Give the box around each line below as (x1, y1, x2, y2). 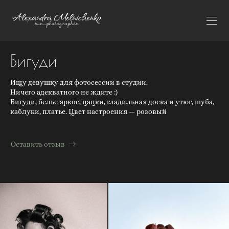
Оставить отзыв (11, 140, 65, 148)
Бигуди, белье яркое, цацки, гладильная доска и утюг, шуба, (10, 97, 214, 106)
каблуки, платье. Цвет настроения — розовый (10, 107, 167, 116)
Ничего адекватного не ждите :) (10, 87, 118, 96)
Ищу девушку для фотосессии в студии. (10, 78, 148, 86)
